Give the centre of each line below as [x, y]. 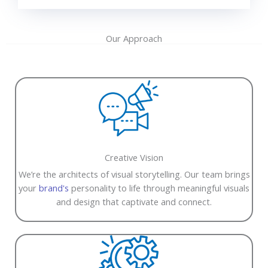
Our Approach [134, 38]
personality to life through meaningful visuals [159, 188]
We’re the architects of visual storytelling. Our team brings [134, 174]
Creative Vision [134, 157]
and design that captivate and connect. [134, 201]
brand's [54, 188]
